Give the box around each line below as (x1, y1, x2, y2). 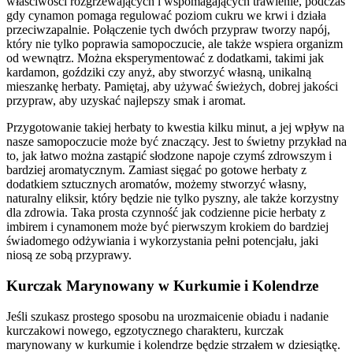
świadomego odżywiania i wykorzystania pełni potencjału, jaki (6, 234, 318, 248)
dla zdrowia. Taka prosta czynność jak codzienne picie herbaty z (6, 206, 325, 220)
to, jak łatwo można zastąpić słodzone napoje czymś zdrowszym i (6, 149, 332, 163)
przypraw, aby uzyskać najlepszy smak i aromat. (6, 94, 246, 108)
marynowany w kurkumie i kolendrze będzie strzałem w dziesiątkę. (6, 337, 340, 351)
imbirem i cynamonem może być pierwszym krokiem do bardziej (6, 220, 329, 234)
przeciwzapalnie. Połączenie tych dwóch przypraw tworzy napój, (6, 23, 330, 37)
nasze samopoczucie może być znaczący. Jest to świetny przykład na (6, 135, 347, 149)
